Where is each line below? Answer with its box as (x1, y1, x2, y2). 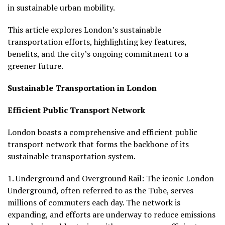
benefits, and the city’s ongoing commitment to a (8, 48, 188, 60)
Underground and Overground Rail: (16, 173, 144, 184)
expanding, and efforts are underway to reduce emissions (8, 209, 215, 220)
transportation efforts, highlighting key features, (8, 36, 186, 48)
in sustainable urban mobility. (8, 2, 117, 14)
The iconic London (144, 173, 214, 184)
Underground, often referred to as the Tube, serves (8, 185, 193, 196)
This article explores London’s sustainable (8, 24, 161, 36)
